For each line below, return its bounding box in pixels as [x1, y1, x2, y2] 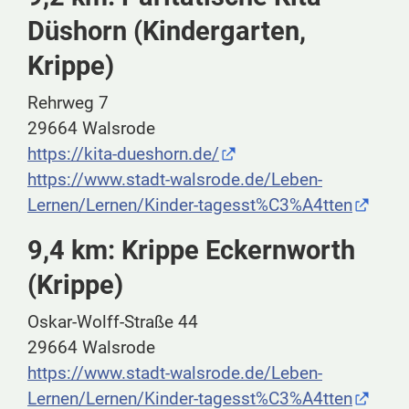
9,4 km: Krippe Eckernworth [27, 235, 355, 267]
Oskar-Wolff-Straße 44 [27, 311, 198, 333]
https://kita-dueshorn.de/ [27, 143, 219, 165]
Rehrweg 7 [27, 92, 109, 114]
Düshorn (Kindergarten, [27, 16, 306, 47]
